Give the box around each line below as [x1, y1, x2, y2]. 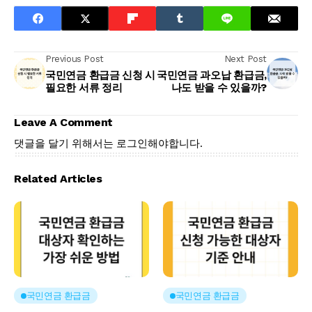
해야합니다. [148, 136, 203, 150]
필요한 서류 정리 [45, 81, 123, 94]
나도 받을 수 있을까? [171, 81, 267, 94]
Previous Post [45, 54, 104, 64]
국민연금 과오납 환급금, [156, 69, 267, 81]
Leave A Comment [14, 116, 113, 129]
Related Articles [14, 172, 102, 185]
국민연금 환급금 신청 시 [45, 69, 156, 81]
